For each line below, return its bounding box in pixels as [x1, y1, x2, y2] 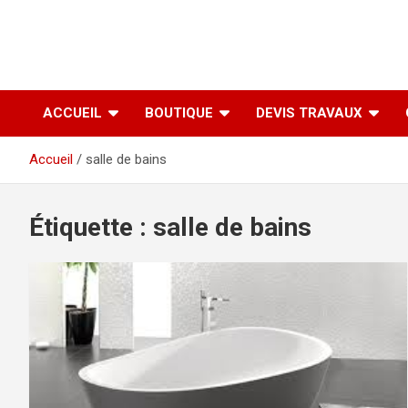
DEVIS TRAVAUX [256, 105, 362, 121]
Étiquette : [29, 212, 153, 242]
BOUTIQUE [145, 105, 213, 121]
